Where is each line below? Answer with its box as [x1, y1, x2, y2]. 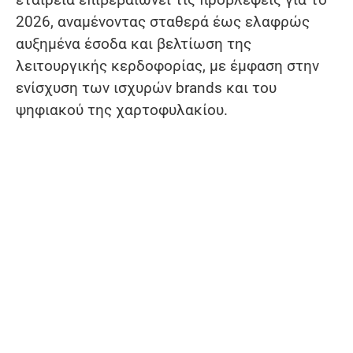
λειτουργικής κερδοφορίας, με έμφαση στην [16, 57, 319, 76]
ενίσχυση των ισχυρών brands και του [16, 79, 277, 98]
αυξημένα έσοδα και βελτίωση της [16, 35, 251, 54]
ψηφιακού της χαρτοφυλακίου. [16, 101, 228, 120]
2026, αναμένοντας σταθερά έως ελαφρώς [16, 13, 310, 32]
